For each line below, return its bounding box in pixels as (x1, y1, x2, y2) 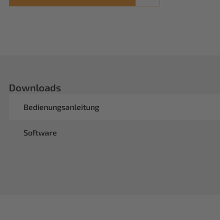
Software (24, 128, 57, 137)
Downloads (9, 82, 61, 93)
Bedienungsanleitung (24, 102, 99, 111)
